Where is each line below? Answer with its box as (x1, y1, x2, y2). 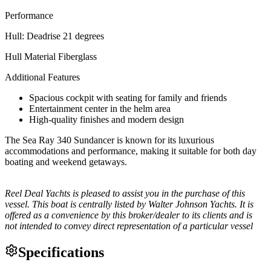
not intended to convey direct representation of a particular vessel (5, 220, 253, 231)
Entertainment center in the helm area (29, 103, 171, 114)
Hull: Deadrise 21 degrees (5, 30, 104, 41)
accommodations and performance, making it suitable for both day (5, 145, 256, 156)
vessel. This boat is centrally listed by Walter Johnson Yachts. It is (5, 198, 253, 209)
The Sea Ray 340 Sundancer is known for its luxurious (5, 134, 214, 145)
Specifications (18, 244, 104, 260)
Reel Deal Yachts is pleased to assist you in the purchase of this (5, 188, 245, 198)
